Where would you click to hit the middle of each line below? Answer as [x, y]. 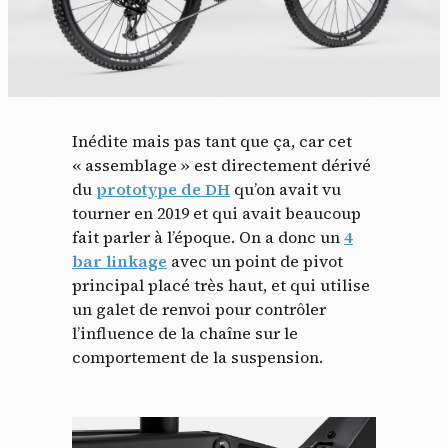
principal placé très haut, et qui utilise [221, 284]
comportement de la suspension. [197, 356]
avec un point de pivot [255, 260]
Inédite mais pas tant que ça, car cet [212, 140]
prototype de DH [163, 188]
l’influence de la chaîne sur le [185, 332]
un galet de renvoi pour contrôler [199, 308]
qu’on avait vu [285, 188]
